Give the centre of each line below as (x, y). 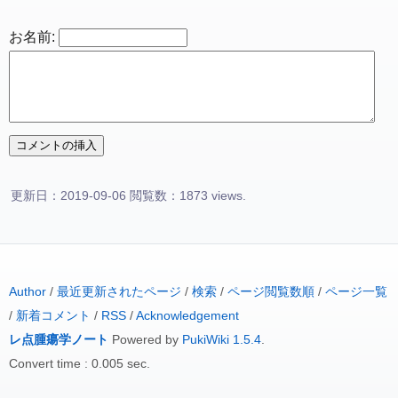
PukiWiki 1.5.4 (222, 339)
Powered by (145, 339)
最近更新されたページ (119, 291)
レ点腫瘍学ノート (59, 339)
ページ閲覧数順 (271, 291)
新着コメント (53, 315)
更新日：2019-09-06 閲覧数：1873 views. (128, 195)
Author (28, 291)
